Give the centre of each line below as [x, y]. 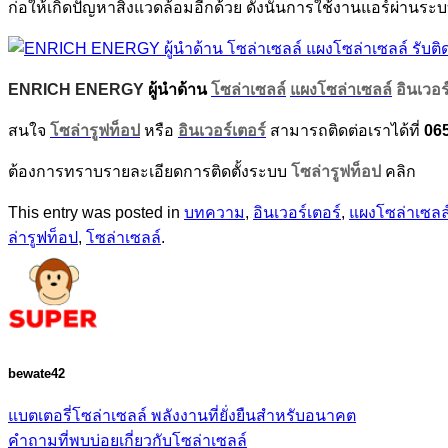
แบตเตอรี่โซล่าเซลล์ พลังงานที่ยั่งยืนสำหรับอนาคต [182, 416]
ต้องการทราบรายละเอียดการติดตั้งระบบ [149, 171]
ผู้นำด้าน [175, 89]
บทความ [214, 212]
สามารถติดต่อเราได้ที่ [345, 130]
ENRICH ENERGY [76, 89]
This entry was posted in [96, 212]
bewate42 [36, 374]
